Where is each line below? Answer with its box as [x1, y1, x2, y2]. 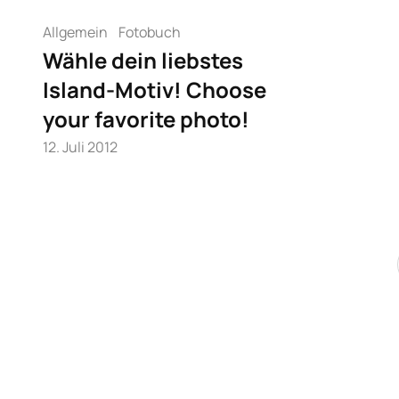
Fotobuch [118, 22, 181, 42]
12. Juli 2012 [43, 137, 118, 157]
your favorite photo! [43, 104, 249, 134]
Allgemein [43, 22, 108, 42]
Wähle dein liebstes [43, 45, 243, 75]
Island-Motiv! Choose [43, 75, 266, 104]
